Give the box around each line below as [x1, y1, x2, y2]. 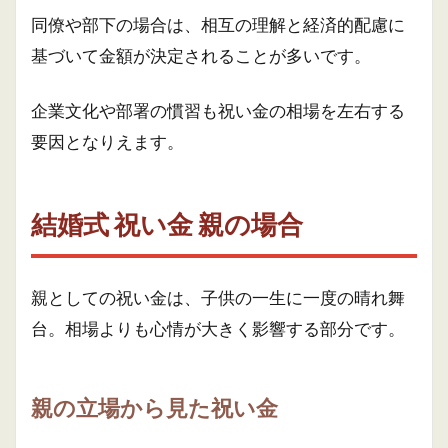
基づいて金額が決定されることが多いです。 [31, 45, 371, 66]
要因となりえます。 [31, 131, 184, 152]
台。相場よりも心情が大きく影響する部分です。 [31, 318, 405, 339]
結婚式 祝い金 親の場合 [31, 208, 303, 240]
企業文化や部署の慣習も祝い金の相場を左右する [31, 100, 405, 121]
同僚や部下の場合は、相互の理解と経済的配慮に [31, 14, 405, 35]
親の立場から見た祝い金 [31, 395, 278, 421]
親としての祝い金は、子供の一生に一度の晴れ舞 [31, 287, 405, 308]
